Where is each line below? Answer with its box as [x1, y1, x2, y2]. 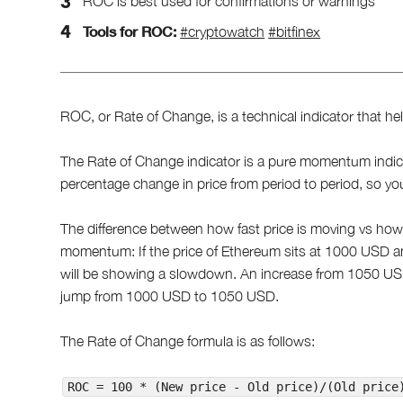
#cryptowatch [180, 22, 265, 40]
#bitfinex [268, 22, 321, 40]
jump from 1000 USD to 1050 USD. [60, 287, 280, 304]
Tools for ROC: [83, 22, 177, 40]
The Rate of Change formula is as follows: [60, 332, 316, 349]
